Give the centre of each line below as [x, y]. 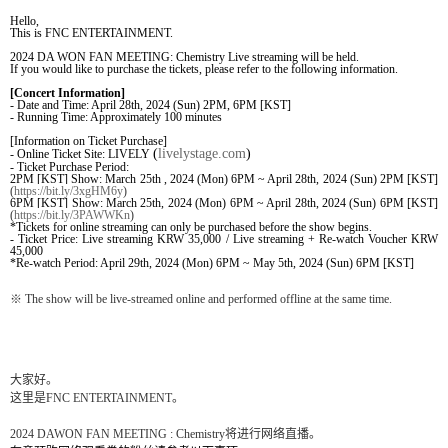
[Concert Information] [67, 93]
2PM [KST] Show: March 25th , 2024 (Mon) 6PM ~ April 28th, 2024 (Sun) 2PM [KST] [224, 179]
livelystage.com [202, 154]
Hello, [24, 21]
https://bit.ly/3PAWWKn [72, 215]
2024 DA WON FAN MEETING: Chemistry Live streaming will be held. [184, 57]
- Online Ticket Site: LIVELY [81, 154]
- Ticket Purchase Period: [69, 167]
